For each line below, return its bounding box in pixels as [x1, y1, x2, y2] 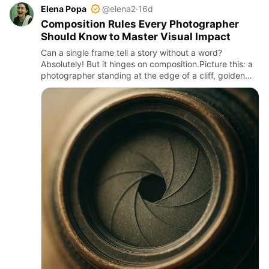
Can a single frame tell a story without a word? [41, 47, 222, 58]
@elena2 [102, 4, 136, 14]
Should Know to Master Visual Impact [41, 31, 231, 43]
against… [41, 93, 77, 103]
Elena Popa [41, 4, 86, 14]
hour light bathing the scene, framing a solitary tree [41, 82, 241, 92]
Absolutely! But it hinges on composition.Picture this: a [41, 59, 253, 69]
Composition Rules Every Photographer [41, 18, 239, 30]
